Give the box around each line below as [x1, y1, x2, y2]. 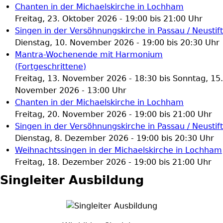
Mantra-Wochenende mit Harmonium [15, 50, 163, 59]
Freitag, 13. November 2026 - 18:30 [15, 74, 157, 83]
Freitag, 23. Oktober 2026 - [15, 14, 125, 23]
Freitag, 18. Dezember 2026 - [15, 157, 134, 167]
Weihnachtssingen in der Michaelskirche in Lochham [15, 145, 222, 155]
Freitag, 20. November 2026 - [15, 110, 134, 119]
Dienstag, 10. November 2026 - [15, 38, 142, 47]
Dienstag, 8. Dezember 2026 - [15, 133, 136, 143]
